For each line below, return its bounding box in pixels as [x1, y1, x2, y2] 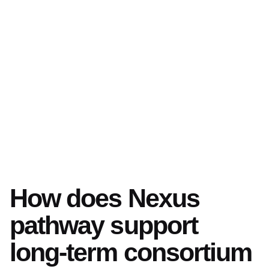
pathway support [10, 210, 198, 240]
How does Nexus [10, 183, 199, 213]
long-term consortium [10, 237, 252, 267]
